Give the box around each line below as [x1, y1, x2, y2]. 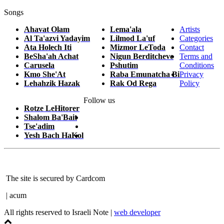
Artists [179, 24, 200, 33]
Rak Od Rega [110, 78, 156, 87]
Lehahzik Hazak [24, 78, 80, 87]
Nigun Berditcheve [110, 51, 173, 60]
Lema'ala [110, 24, 141, 33]
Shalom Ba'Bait [24, 112, 77, 121]
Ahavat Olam [24, 24, 69, 33]
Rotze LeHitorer [24, 103, 79, 112]
